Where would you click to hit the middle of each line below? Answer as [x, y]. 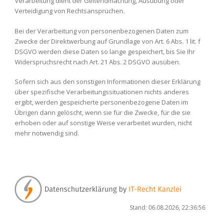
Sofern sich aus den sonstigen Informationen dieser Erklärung [108, 82]
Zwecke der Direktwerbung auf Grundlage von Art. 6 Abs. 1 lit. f [108, 41]
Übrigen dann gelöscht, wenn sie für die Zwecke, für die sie [103, 112]
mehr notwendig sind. [47, 133]
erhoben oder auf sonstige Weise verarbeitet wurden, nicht [103, 123]
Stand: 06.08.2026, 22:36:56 [167, 207]
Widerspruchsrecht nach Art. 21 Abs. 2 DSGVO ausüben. [97, 62]
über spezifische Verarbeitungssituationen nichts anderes [102, 92]
